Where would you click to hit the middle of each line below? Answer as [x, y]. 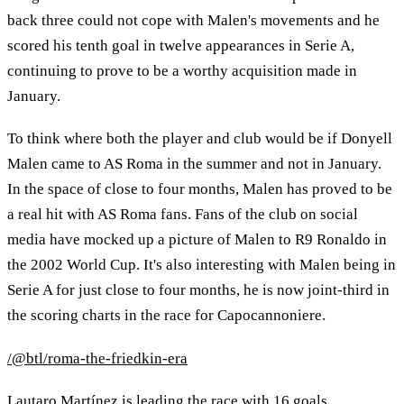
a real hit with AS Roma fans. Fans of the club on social [183, 215]
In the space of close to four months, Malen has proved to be [200, 189]
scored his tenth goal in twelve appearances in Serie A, [181, 45]
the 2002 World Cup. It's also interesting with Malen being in [202, 265]
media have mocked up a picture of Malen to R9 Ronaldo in [197, 240]
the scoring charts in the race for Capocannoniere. [166, 316]
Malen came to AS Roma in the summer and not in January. [194, 164]
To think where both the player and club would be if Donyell [200, 139]
